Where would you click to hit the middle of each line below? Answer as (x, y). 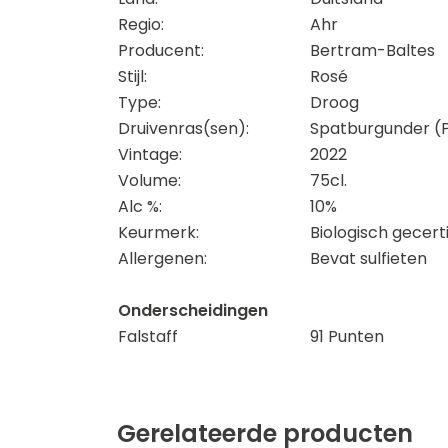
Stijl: (132, 76)
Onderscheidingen (193, 310)
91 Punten (347, 336)
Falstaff (148, 336)
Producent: (161, 50)
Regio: (141, 24)
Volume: (149, 180)
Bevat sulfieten (368, 258)
